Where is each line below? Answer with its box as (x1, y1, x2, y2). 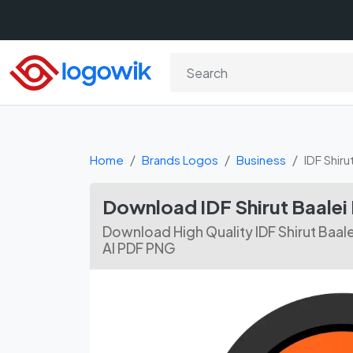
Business (236, 152, 286, 167)
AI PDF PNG (102, 240, 176, 257)
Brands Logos (142, 152, 218, 167)
